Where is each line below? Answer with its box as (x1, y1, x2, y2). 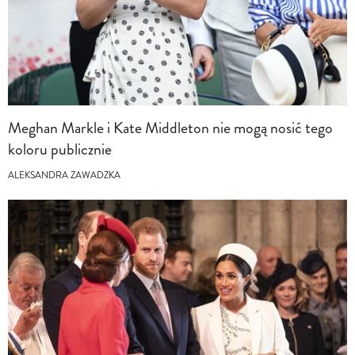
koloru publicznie (8, 137, 112, 161)
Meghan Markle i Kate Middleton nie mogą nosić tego (8, 116, 333, 139)
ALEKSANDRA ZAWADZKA (8, 168, 120, 182)
